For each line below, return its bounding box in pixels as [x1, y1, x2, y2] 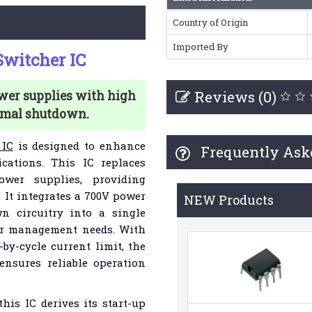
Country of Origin [172, 16, 248, 29]
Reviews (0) [194, 87, 276, 107]
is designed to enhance [13, 139, 146, 153]
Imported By [172, 40, 228, 53]
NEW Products [183, 192, 274, 208]
